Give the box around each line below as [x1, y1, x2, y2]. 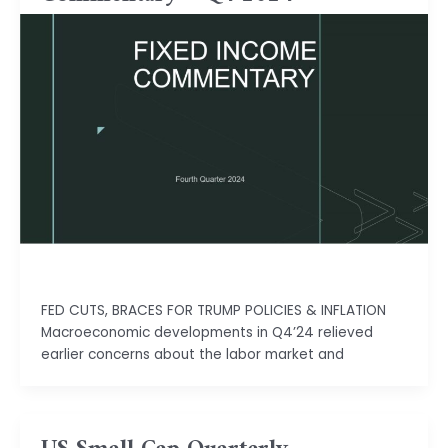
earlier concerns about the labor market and [40, 344, 344, 364]
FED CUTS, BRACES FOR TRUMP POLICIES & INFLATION [40, 300, 386, 320]
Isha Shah [40, 264, 105, 284]
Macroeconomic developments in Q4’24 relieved [40, 322, 373, 342]
